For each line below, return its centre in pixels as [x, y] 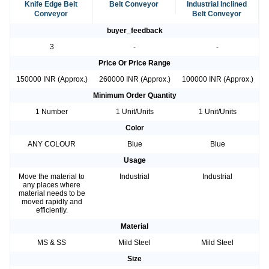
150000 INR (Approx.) [52, 80]
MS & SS [52, 243]
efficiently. [52, 210]
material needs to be [52, 194]
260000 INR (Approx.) [134, 80]
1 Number [52, 112]
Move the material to [52, 177]
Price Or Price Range [134, 63]
